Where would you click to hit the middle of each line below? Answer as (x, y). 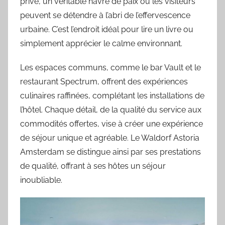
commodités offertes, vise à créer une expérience (111, 124)
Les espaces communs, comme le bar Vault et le (110, 67)
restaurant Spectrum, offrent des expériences (104, 81)
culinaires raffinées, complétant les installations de (112, 95)
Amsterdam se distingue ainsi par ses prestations (110, 152)
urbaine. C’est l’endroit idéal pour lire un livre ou (107, 29)
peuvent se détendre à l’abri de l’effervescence (105, 15)
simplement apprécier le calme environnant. (101, 43)
